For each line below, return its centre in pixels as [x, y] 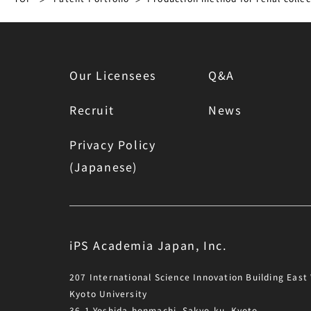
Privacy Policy [113, 144]
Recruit [92, 110]
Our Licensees [113, 75]
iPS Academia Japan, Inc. [148, 245]
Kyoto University [109, 293]
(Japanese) [103, 167]
